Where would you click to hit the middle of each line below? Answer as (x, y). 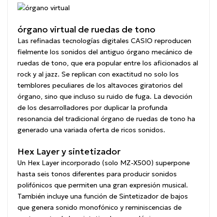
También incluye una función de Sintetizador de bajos (103, 196)
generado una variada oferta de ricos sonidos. (91, 130)
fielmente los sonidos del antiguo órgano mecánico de (105, 52)
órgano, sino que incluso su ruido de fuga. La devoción (105, 97)
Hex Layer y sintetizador (69, 152)
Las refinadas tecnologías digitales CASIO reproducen (104, 41)
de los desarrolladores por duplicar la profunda (93, 108)
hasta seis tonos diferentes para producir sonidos (97, 174)
